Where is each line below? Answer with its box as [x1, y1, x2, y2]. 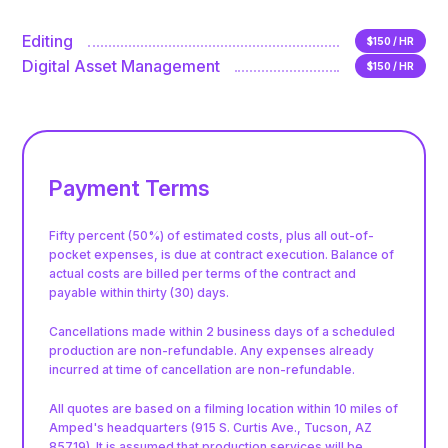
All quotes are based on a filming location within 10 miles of [49, 400, 399, 416]
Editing [22, 30, 74, 51]
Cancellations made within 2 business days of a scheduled [49, 323, 396, 339]
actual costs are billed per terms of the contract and [49, 265, 357, 281]
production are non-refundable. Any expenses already [49, 342, 375, 358]
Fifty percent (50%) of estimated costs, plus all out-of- [49, 227, 375, 243]
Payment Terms [49, 174, 211, 201]
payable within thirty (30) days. [49, 284, 230, 300]
